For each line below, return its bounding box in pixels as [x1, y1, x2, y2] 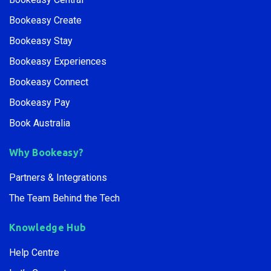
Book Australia [9, 117, 70, 129]
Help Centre [9, 247, 59, 259]
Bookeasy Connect [9, 76, 88, 88]
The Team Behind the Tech [9, 192, 120, 204]
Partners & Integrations [9, 172, 107, 184]
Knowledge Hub [9, 222, 87, 233]
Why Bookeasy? [9, 147, 84, 158]
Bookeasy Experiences [9, 56, 106, 68]
